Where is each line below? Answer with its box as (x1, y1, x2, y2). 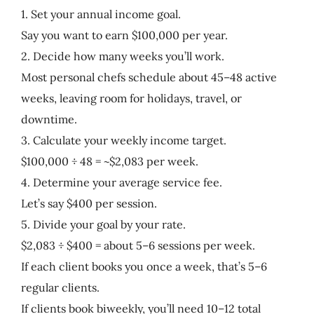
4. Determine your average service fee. (20, 175, 222, 189)
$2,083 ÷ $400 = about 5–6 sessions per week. (20, 238, 255, 252)
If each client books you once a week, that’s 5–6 (20, 259, 267, 273)
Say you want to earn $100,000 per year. (20, 27, 228, 42)
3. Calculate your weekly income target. (20, 132, 226, 147)
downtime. (20, 111, 77, 126)
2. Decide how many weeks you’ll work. (20, 48, 224, 63)
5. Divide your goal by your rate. (20, 217, 186, 231)
